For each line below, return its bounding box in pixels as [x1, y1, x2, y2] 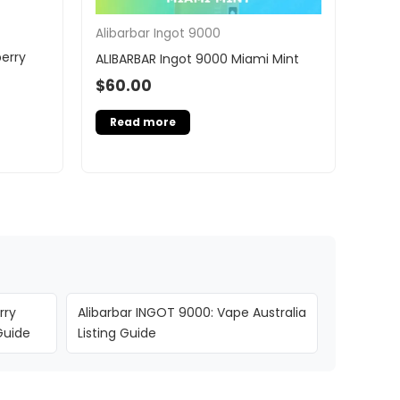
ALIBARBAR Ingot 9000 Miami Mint [96, 49, 299, 68]
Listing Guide [77, 324, 156, 343]
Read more [110, 114, 176, 130]
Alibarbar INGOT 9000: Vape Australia [77, 304, 306, 322]
